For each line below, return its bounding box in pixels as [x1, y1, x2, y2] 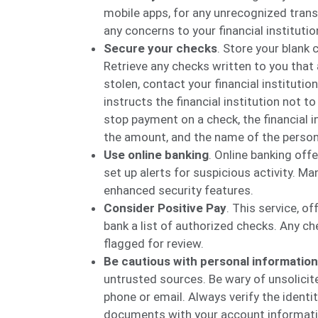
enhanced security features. [104, 182, 253, 197]
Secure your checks [104, 40, 217, 55]
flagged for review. [104, 236, 204, 251]
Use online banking [104, 147, 209, 162]
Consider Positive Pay [104, 200, 226, 215]
